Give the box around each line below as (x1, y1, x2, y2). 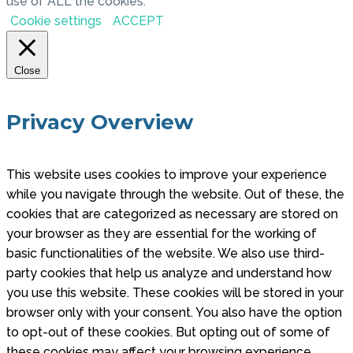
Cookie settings (10, 13, 102, 29)
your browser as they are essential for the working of (6, 226, 317, 242)
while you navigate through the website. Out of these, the (6, 187, 344, 203)
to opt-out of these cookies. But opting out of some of (6, 325, 330, 340)
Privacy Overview (6, 109, 193, 135)
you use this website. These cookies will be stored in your (6, 285, 344, 301)
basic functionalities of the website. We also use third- (6, 246, 325, 262)
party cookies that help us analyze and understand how (6, 266, 332, 281)
